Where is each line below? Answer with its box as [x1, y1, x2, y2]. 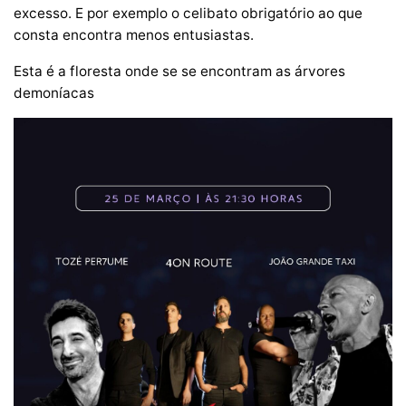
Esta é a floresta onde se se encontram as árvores [14, 62, 345, 80]
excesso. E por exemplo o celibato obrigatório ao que [14, 4, 362, 22]
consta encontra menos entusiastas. [14, 25, 254, 43]
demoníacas [14, 83, 94, 101]
